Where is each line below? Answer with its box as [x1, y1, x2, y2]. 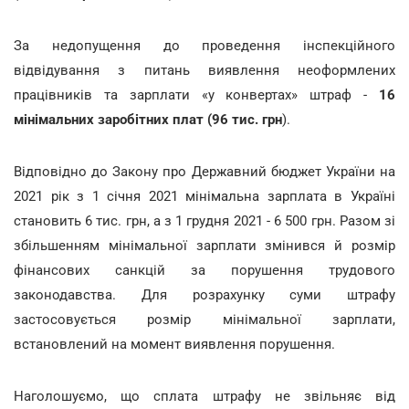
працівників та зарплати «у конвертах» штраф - [14, 86, 379, 103]
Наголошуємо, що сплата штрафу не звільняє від [14, 387, 395, 404]
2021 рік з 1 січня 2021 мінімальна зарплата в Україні [14, 187, 395, 204]
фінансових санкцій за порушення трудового [14, 261, 395, 278]
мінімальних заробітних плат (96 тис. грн [14, 110, 282, 128]
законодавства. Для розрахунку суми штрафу [14, 286, 395, 303]
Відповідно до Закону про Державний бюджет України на [14, 163, 395, 180]
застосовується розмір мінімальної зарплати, [14, 310, 395, 328]
